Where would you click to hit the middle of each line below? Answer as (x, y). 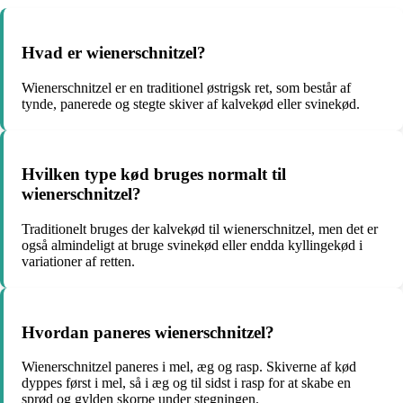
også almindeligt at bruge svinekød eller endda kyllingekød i (192, 245)
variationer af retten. (78, 261)
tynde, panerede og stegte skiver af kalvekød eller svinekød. (191, 103)
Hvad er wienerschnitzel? (114, 52)
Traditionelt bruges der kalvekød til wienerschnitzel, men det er (200, 229)
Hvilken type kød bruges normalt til (154, 175)
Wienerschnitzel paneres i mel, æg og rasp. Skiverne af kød (189, 367)
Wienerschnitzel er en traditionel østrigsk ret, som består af (186, 87)
